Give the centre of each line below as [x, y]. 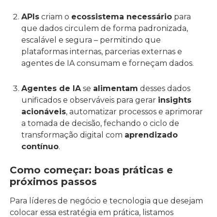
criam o [55, 17]
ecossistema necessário [122, 17]
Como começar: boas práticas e [91, 170]
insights [175, 100]
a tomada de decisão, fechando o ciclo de [100, 123]
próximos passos [53, 182]
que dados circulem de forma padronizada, [105, 28]
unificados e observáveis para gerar [90, 100]
